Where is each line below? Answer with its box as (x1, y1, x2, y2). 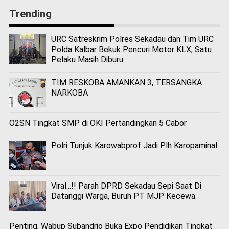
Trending (9, 8, 52, 20)
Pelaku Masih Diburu (51, 55, 123, 65)
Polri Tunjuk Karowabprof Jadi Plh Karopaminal (51, 140, 217, 150)
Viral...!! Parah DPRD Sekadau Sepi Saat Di (51, 180, 201, 191)
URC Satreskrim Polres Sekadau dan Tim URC (51, 34, 214, 44)
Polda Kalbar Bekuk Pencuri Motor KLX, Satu (51, 44, 212, 55)
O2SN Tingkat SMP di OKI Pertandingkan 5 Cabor (9, 118, 187, 128)
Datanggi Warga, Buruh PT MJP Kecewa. (51, 191, 197, 201)
